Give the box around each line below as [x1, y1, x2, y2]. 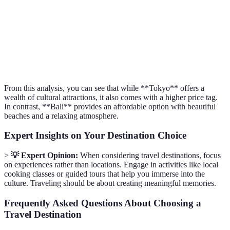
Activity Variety [13, 31, 59, 40]
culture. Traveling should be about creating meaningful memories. [4, 179, 216, 188]
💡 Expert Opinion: [11, 151, 78, 160]
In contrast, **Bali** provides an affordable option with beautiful [4, 102, 216, 111]
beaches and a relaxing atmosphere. [4, 111, 119, 120]
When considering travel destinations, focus [78, 151, 221, 160]
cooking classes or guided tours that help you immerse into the [4, 169, 205, 179]
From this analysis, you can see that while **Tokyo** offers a [4, 83, 204, 92]
